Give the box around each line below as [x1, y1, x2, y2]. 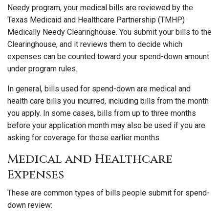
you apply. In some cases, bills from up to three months [7, 109, 196, 118]
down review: [7, 200, 52, 210]
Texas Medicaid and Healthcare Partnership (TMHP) [7, 15, 185, 24]
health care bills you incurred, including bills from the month [7, 96, 209, 106]
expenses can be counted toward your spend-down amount [7, 52, 209, 61]
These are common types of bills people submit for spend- [7, 188, 210, 197]
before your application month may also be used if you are [7, 121, 205, 130]
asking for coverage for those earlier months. [7, 133, 161, 142]
